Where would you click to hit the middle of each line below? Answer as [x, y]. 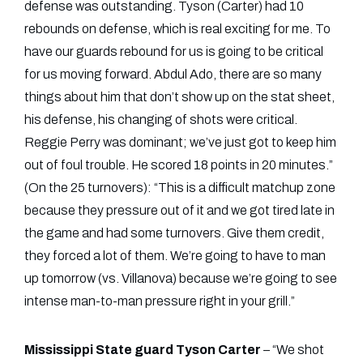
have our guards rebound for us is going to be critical [174, 51]
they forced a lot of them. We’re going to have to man [175, 256]
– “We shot [293, 350]
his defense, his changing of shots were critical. [161, 120]
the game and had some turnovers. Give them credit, [174, 233]
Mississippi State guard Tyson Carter [143, 350]
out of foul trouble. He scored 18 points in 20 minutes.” [179, 165]
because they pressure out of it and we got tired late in [179, 210]
